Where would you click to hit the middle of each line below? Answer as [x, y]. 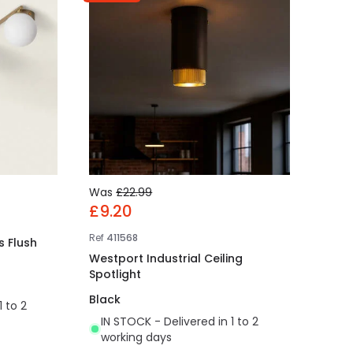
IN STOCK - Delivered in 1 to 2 [180, 321]
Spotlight [115, 274]
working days [137, 337]
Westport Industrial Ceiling [166, 258]
